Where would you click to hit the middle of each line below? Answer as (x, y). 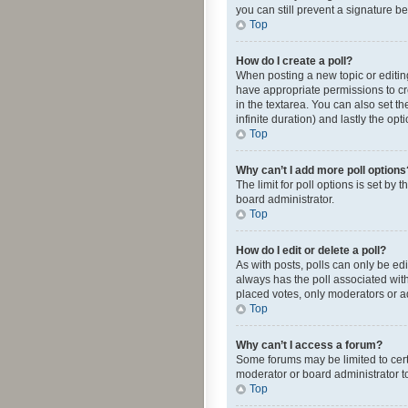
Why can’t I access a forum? (309, 345)
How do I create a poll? (294, 61)
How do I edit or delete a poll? (311, 250)
